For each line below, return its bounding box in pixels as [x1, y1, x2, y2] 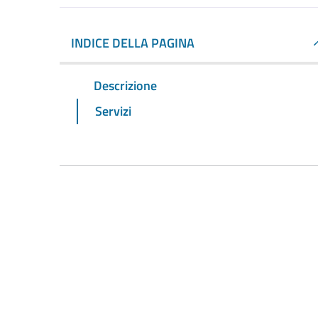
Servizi [95, 101, 131, 121]
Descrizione [94, 75, 157, 95]
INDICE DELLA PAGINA [71, 33, 194, 53]
